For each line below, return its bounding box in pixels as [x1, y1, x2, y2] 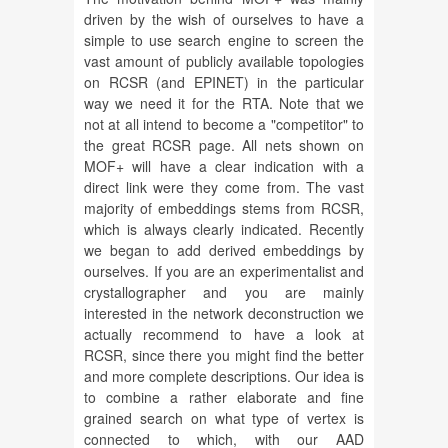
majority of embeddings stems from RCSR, [84, 198, 364, 219]
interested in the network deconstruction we [84, 303, 364, 324]
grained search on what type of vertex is [84, 408, 364, 429]
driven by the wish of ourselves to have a [84, 9, 364, 30]
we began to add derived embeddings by [84, 240, 364, 261]
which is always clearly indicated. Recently [84, 219, 364, 240]
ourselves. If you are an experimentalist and [84, 261, 364, 282]
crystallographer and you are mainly [84, 282, 364, 303]
